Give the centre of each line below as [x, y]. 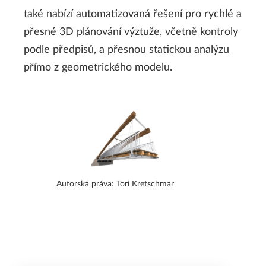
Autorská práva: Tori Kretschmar [115, 184]
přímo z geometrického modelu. [98, 68]
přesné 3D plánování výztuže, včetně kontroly [131, 32]
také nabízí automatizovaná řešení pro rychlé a [133, 15]
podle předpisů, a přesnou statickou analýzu [126, 50]
